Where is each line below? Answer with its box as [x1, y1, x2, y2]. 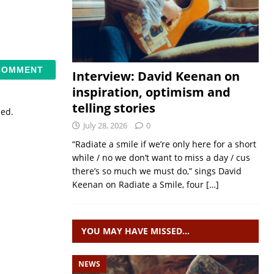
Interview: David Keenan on [72, 68, 240, 84]
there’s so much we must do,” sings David [72, 165, 242, 177]
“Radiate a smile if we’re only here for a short [72, 138, 256, 150]
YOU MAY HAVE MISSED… [81, 225, 190, 237]
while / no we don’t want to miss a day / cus [72, 152, 250, 163]
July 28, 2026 [83, 120, 127, 131]
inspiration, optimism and [72, 84, 231, 100]
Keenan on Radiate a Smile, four [72, 179, 206, 190]
